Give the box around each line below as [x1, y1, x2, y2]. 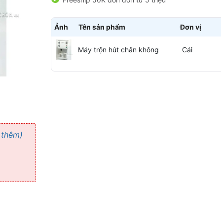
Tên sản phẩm [78, 23, 126, 32]
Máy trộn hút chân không [78, 45, 159, 54]
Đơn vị [180, 23, 202, 32]
